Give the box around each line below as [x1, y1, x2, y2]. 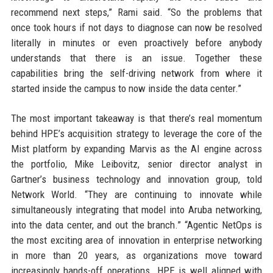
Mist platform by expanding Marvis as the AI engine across [10, 143, 263, 155]
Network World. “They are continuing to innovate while [10, 188, 263, 200]
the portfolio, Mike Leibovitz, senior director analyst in [10, 158, 263, 170]
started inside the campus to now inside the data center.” [10, 82, 241, 94]
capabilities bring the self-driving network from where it [10, 67, 263, 79]
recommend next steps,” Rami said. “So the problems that [10, 6, 263, 18]
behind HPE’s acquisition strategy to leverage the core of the [10, 127, 263, 140]
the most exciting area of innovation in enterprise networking [10, 234, 263, 246]
